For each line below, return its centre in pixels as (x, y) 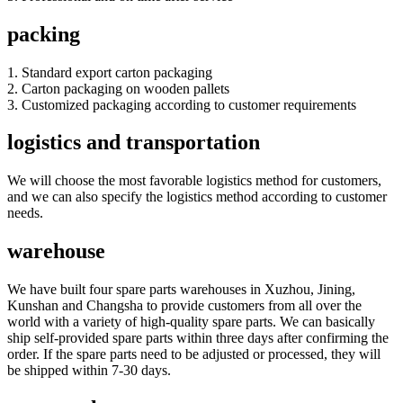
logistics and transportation (134, 143)
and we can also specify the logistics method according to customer (197, 197)
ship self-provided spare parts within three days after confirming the (198, 338)
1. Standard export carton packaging (110, 72)
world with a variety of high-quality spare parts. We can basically (191, 322)
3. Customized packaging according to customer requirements (182, 104)
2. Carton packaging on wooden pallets (118, 88)
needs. (25, 213)
